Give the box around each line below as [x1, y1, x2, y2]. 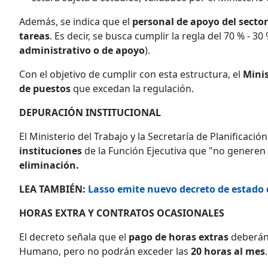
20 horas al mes [191, 244, 265, 258]
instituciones [19, 144, 84, 157]
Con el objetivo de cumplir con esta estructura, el [19, 67, 243, 81]
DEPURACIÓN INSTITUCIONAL [19, 105, 161, 119]
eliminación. [19, 158, 79, 172]
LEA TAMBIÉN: [19, 182, 88, 196]
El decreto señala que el [19, 230, 129, 243]
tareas [19, 29, 50, 42]
